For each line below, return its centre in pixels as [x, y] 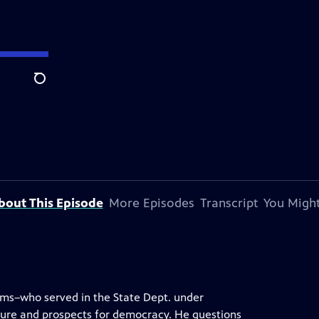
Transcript [229, 203]
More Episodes [151, 203]
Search [51, 86]
